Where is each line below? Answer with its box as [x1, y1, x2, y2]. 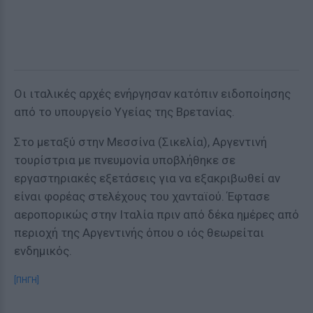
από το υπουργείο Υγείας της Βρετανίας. [14, 105, 235, 119]
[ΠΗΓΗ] [14, 275, 39, 285]
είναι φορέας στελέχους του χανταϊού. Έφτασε [14, 189, 270, 203]
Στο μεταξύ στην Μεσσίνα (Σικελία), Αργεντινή [14, 135, 267, 149]
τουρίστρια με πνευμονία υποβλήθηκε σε [14, 153, 235, 167]
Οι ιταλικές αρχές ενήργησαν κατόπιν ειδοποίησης [14, 87, 291, 101]
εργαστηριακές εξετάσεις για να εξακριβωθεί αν [14, 171, 280, 185]
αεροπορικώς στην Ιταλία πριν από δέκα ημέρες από [14, 208, 299, 221]
